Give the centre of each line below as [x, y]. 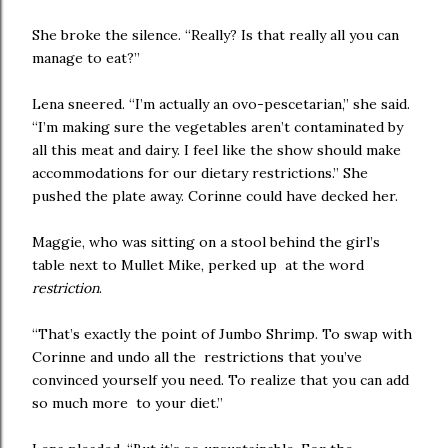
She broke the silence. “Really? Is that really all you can [215, 35]
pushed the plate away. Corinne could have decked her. [215, 196]
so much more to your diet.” [129, 403]
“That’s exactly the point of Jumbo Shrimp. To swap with [222, 334]
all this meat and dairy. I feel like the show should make [218, 150]
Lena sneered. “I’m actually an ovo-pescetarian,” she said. [221, 104]
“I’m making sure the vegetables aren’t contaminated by [217, 127]
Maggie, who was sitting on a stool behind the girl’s [206, 242]
